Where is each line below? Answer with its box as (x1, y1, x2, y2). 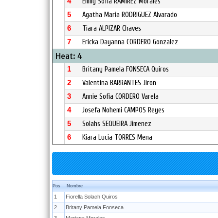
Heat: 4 (55, 51, 82, 61)
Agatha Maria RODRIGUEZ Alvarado (82, 11, 177, 19)
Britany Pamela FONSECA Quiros (82, 65, 169, 73)
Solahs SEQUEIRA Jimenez (82, 120, 151, 128)
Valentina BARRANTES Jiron (82, 79, 156, 87)
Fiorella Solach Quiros (66, 194, 118, 200)
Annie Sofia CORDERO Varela (82, 92, 159, 101)
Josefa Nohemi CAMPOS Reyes (82, 106, 164, 114)
